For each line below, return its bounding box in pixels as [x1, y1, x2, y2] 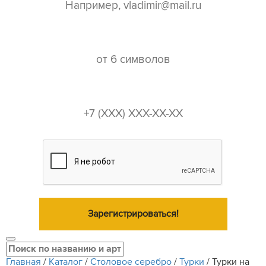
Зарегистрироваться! [87, 208, 179, 220]
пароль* [122, 31, 150, 43]
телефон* [116, 85, 154, 97]
